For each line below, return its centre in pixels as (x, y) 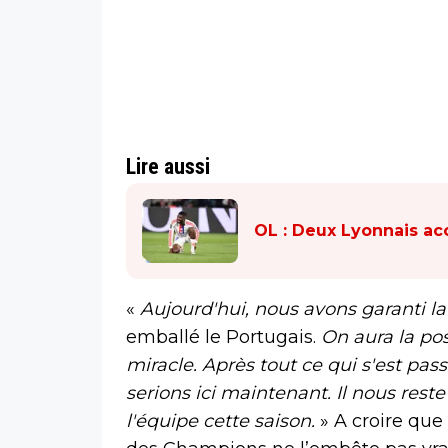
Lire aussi (168, 166)
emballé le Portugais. (223, 336)
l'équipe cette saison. (220, 420)
